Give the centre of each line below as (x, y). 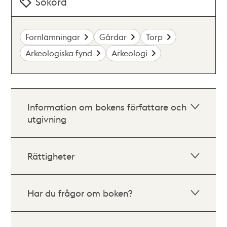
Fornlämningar (53, 37)
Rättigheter (51, 156)
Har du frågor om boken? (80, 193)
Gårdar (113, 37)
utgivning (47, 119)
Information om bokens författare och (107, 107)
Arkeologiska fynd (59, 53)
